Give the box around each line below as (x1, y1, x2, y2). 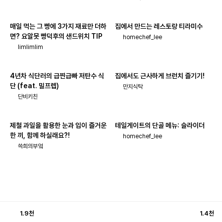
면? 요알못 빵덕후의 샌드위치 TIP (10, 32, 103, 40)
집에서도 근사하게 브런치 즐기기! (115, 72, 205, 80)
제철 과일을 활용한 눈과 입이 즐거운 (10, 121, 107, 129)
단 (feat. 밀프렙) (10, 82, 59, 90)
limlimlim (18, 44, 43, 51)
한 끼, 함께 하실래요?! (10, 131, 70, 139)
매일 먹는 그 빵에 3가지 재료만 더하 (10, 22, 107, 30)
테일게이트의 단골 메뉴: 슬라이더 (115, 121, 205, 129)
